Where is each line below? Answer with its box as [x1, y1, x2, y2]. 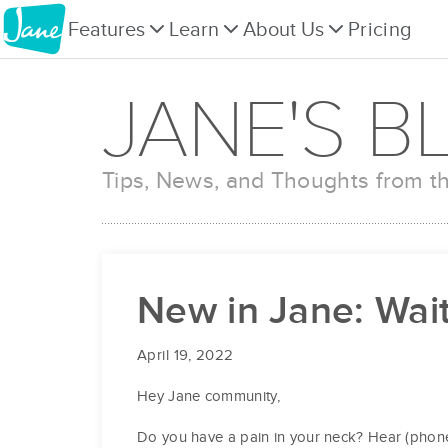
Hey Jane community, [137, 387, 281, 406]
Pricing [348, 18, 412, 41]
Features [68, 18, 145, 41]
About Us [243, 18, 324, 41]
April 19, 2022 [137, 346, 234, 365]
